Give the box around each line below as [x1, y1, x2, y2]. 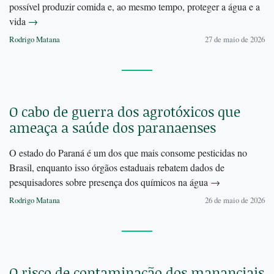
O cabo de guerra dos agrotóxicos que [9, 102, 240, 122]
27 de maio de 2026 [205, 34, 265, 45]
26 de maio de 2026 [205, 194, 265, 206]
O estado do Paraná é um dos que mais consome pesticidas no [9, 146, 247, 160]
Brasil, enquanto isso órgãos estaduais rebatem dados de [9, 161, 224, 174]
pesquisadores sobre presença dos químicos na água [9, 176, 210, 189]
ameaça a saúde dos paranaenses [9, 118, 216, 138]
